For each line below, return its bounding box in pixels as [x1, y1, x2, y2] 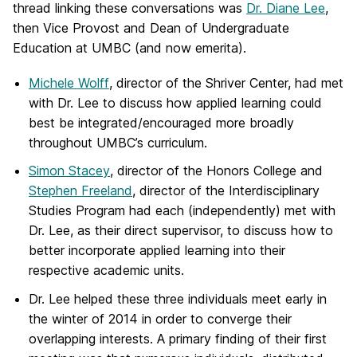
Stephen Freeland [29, 182, 132, 199]
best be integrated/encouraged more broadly [29, 115, 294, 131]
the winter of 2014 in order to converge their [29, 310, 292, 327]
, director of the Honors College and [110, 163, 323, 179]
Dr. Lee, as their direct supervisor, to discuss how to [29, 222, 333, 239]
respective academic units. [29, 262, 184, 279]
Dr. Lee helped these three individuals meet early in [29, 290, 327, 307]
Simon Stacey [29, 163, 110, 179]
